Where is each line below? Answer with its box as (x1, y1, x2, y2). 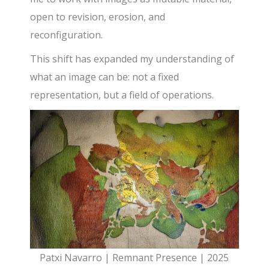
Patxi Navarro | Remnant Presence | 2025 (40, 251, 229, 265)
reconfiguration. (30, 28, 103, 42)
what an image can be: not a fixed (30, 70, 180, 84)
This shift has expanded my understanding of (30, 52, 235, 66)
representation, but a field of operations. (30, 88, 214, 102)
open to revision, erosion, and (30, 10, 166, 24)
